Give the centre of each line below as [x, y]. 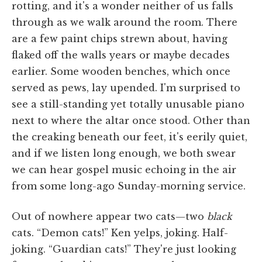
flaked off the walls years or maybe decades [121, 55]
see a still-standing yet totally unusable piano [128, 104]
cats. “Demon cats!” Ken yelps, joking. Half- [120, 232]
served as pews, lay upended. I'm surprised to [126, 87]
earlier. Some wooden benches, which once [121, 71]
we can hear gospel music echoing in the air [124, 169]
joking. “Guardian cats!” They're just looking [124, 249]
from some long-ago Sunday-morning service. [129, 186]
